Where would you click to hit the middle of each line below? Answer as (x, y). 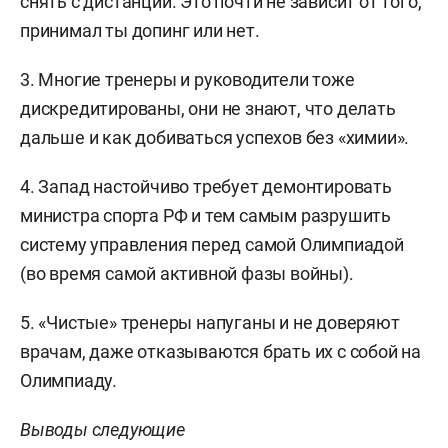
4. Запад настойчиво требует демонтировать (206, 186)
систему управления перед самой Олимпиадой (212, 244)
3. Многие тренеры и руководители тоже (187, 79)
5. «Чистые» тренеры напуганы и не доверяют (210, 322)
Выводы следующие (102, 429)
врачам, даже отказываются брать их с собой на (220, 351)
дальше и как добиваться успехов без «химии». (215, 137)
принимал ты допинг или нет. (140, 30)
